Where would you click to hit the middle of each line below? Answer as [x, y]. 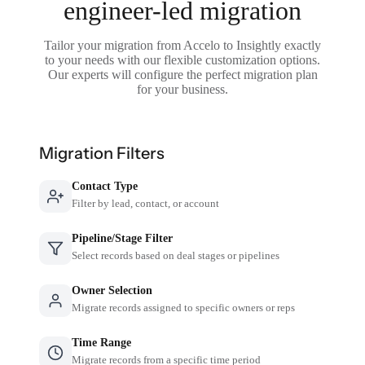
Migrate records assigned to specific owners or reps [184, 307]
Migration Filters [102, 153]
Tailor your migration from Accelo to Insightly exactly [182, 45]
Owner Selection [112, 290]
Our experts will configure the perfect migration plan [182, 74]
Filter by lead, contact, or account [146, 203]
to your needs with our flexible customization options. [182, 59]
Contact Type [105, 186]
